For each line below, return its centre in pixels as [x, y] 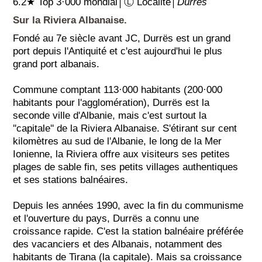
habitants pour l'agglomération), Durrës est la [111, 102]
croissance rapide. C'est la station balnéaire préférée [128, 231]
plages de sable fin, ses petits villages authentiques [126, 167]
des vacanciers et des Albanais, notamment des [118, 244]
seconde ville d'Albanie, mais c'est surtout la [110, 115]
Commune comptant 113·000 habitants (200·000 [118, 89]
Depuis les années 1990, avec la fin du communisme [128, 205]
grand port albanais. [56, 64]
